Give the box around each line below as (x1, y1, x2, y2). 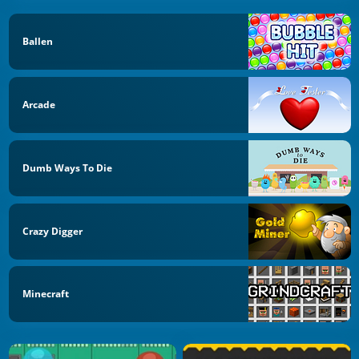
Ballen (22, 34, 53, 49)
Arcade (22, 98, 55, 112)
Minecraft (22, 287, 69, 301)
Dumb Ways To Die (22, 160, 112, 175)
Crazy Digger (22, 224, 83, 238)
